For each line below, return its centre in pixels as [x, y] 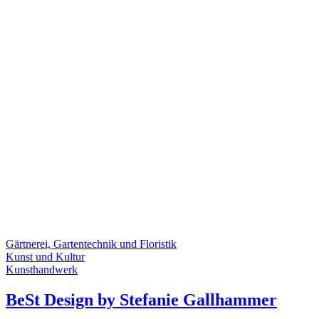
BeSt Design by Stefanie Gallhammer [141, 299]
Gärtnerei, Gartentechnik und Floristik [91, 244]
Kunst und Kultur [45, 257]
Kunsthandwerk [42, 270]
